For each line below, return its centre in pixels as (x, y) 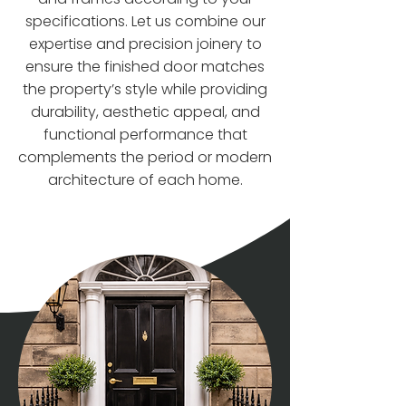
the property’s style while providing (145, 89)
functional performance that (145, 135)
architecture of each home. (145, 180)
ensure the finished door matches (145, 67)
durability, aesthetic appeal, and (145, 112)
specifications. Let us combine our (145, 21)
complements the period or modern (145, 157)
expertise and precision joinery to (145, 44)
